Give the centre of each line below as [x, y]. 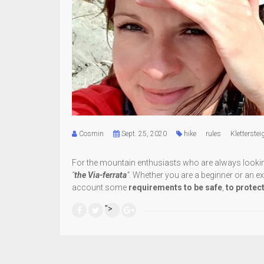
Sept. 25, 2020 [143, 133]
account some [100, 187]
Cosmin [91, 133]
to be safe [203, 187]
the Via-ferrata [100, 175]
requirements [155, 187]
